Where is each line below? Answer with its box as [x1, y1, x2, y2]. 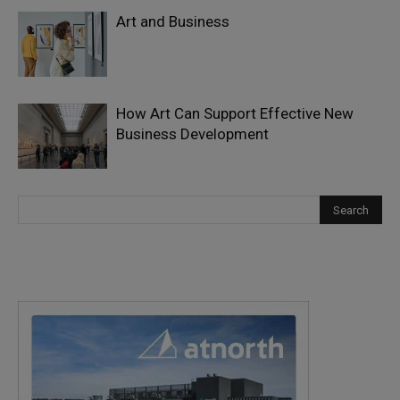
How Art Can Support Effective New [116, 104, 354, 122]
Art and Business [116, 12, 229, 30]
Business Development [116, 125, 269, 143]
